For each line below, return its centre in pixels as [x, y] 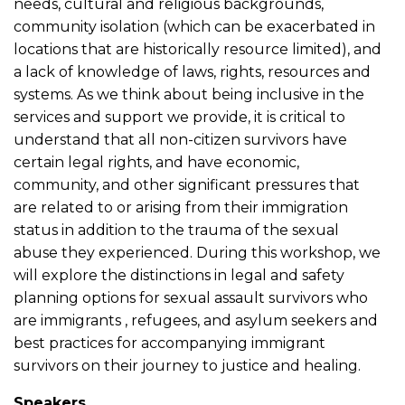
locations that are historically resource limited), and [198, 49]
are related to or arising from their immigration [181, 207]
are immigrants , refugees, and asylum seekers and [196, 320]
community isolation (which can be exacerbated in [194, 27]
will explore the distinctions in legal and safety [179, 275]
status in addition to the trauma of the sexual [176, 230]
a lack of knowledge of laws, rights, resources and [192, 72]
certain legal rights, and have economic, [156, 162]
